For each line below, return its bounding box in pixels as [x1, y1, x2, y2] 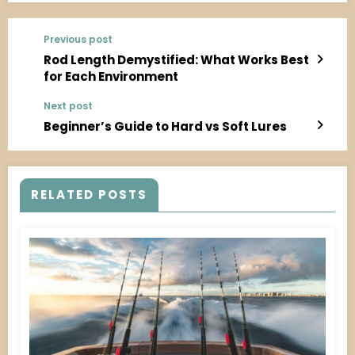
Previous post [44, 32, 113, 46]
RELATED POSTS [31, 185, 147, 203]
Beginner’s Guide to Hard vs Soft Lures [44, 117, 287, 135]
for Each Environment [44, 67, 178, 85]
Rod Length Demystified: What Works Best [44, 51, 309, 68]
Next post [44, 98, 93, 113]
